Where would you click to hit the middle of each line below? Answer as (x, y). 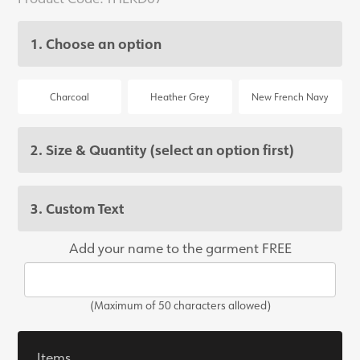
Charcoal (70, 97)
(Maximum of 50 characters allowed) (180, 305)
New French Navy (290, 97)
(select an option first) (222, 150)
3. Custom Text (78, 209)
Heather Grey (180, 97)
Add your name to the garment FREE (180, 248)
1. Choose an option (96, 44)
